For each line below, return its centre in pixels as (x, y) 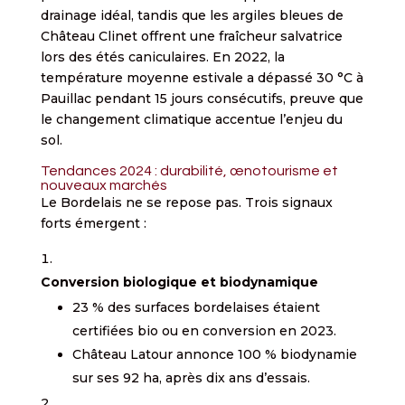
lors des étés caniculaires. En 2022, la (162, 57)
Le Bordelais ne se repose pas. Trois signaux (186, 202)
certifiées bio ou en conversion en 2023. (204, 330)
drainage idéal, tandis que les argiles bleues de (192, 15)
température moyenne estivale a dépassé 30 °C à (202, 77)
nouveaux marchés (104, 185)
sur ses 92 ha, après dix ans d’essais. (191, 377)
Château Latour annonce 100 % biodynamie (214, 354)
